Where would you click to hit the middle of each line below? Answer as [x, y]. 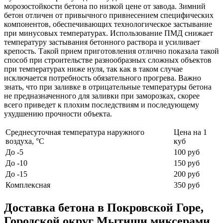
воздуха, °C [25, 141]
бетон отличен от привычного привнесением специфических [109, 15]
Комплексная [28, 185]
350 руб [187, 185]
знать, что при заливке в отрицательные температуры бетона [108, 87]
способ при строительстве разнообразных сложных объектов [108, 60]
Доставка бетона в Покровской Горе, [104, 208]
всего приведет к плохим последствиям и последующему [102, 105]
